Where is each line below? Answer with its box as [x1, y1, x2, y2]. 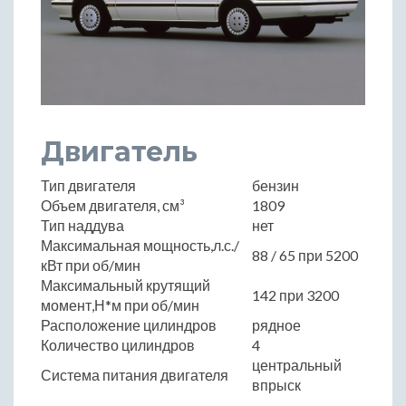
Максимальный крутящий [41, 275, 210, 294]
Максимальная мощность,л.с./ [41, 236, 239, 254]
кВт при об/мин [41, 256, 140, 274]
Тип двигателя [41, 176, 136, 194]
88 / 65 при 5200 [252, 246, 358, 264]
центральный [252, 355, 342, 373]
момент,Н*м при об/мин [41, 295, 199, 314]
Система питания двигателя [41, 365, 228, 383]
